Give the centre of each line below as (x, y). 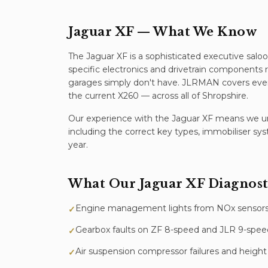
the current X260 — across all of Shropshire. (158, 96)
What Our (104, 184)
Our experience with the (120, 118)
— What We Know (195, 32)
